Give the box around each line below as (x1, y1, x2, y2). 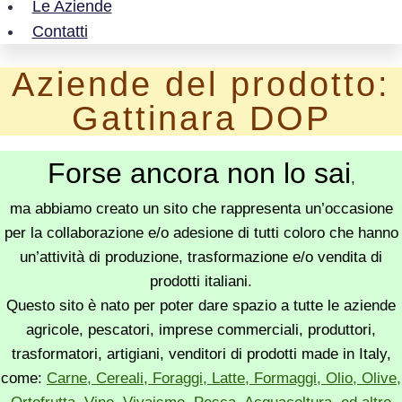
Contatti (31, 22, 88, 41)
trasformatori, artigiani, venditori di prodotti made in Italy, (11, 345, 391, 363)
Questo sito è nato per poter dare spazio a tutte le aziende (6, 296, 396, 314)
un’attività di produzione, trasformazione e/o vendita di (20, 248, 382, 266)
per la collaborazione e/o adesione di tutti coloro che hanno (4, 223, 398, 241)
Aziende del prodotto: (12, 65, 390, 103)
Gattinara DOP (71, 99, 331, 137)
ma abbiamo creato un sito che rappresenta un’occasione (9, 199, 393, 217)
